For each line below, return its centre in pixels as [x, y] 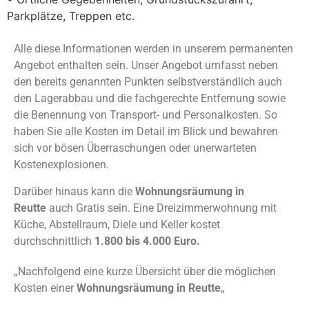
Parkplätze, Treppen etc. [71, 16]
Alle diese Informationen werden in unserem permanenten [153, 49]
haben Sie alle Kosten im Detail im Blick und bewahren [146, 132]
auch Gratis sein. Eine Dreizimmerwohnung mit [163, 208]
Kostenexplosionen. [61, 165]
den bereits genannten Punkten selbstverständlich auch [148, 82]
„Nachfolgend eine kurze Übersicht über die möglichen [145, 271]
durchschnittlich [54, 241]
